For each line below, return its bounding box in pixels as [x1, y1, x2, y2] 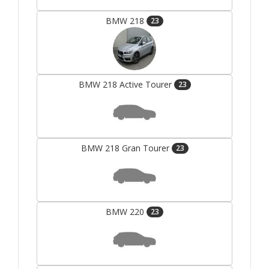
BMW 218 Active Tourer [78, 79, 174, 91]
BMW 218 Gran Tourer [80, 142, 172, 154]
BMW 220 [106, 206, 147, 218]
